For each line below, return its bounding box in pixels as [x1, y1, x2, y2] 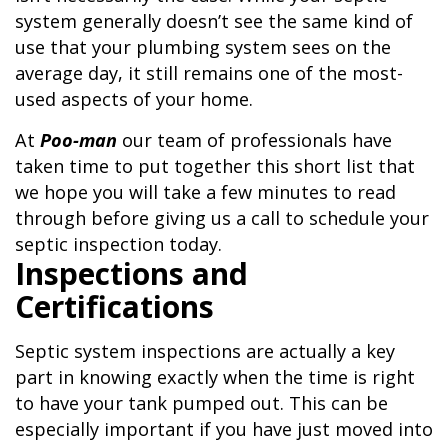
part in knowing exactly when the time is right [15, 365, 415, 390]
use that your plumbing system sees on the [15, 35, 391, 60]
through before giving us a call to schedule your [15, 206, 429, 231]
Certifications [15, 286, 214, 328]
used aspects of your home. [15, 87, 253, 112]
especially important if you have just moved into [15, 417, 433, 442]
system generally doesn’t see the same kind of [15, 9, 413, 34]
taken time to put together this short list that [15, 154, 415, 179]
